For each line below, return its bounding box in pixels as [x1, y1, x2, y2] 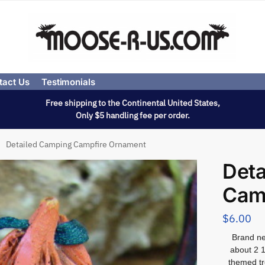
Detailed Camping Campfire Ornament [6, 139, 147, 150]
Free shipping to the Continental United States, [45, 98, 220, 108]
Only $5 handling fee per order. [75, 110, 190, 121]
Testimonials [41, 76, 95, 88]
